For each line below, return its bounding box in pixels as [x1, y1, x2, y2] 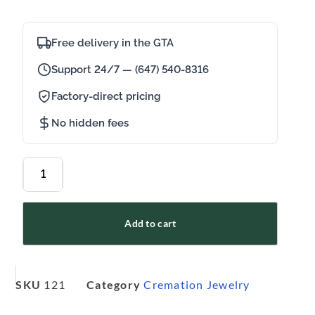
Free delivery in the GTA [51, 36, 174, 49]
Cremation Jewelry [143, 277, 250, 291]
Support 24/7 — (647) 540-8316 [51, 63, 210, 76]
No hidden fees [51, 116, 129, 129]
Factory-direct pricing [51, 89, 161, 103]
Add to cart [124, 217, 176, 229]
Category [86, 277, 141, 291]
